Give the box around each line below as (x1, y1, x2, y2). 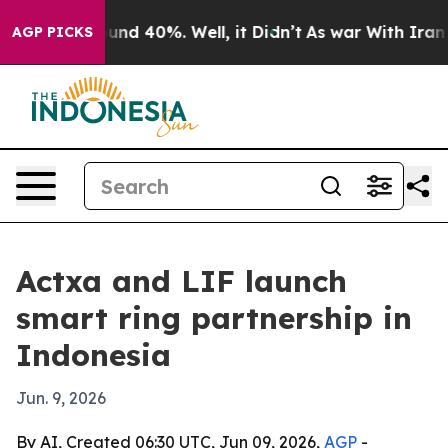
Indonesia (16, 336, 171, 374)
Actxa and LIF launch (16, 262, 347, 300)
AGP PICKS (12, 23, 93, 41)
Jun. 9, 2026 (16, 388, 106, 408)
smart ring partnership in (16, 299, 412, 337)
